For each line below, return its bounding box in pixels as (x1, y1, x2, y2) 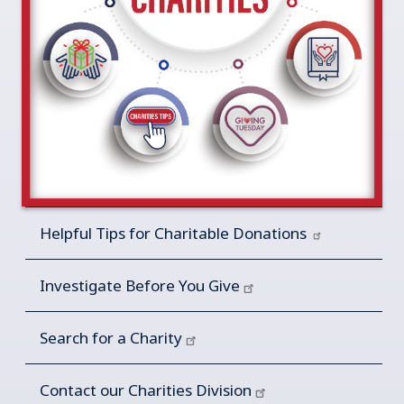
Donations (233, 222, 310, 243)
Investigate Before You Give (40, 274, 243, 296)
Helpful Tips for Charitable (40, 222, 233, 243)
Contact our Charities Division (40, 379, 255, 400)
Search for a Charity (40, 326, 186, 348)
